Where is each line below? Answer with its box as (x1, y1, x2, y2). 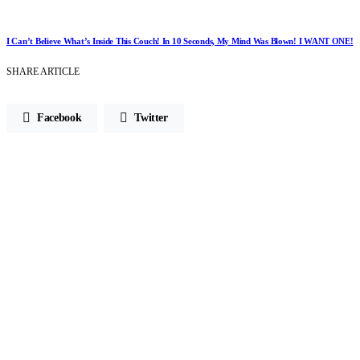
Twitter (134, 111, 168, 124)
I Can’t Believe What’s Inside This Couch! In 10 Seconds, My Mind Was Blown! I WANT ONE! (6, 35, 354, 46)
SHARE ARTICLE (6, 65, 80, 77)
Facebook (37, 111, 82, 124)
